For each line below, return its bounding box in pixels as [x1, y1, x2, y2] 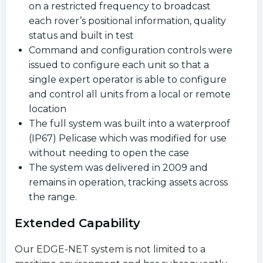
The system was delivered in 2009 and [29, 162, 208, 173]
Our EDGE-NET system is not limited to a [15, 244, 205, 255]
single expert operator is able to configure [29, 74, 227, 85]
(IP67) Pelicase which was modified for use [29, 133, 227, 144]
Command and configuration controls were [29, 45, 232, 56]
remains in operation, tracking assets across [29, 177, 228, 188]
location [29, 103, 66, 114]
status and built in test [29, 30, 134, 41]
